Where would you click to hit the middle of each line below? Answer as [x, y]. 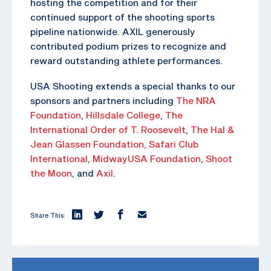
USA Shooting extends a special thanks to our [133, 86]
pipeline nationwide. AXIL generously [113, 31]
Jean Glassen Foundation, [90, 144]
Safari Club [174, 144]
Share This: [48, 215]
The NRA [196, 100]
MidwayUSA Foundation [147, 158]
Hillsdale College [123, 115]
